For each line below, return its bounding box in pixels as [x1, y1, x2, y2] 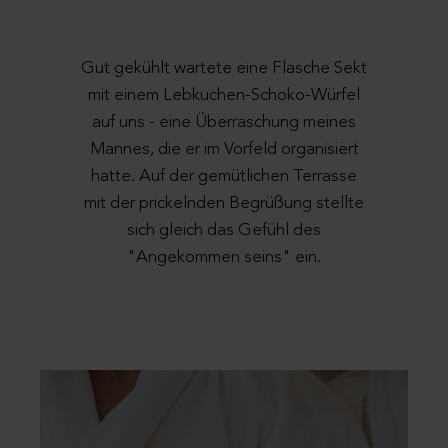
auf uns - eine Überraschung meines [92, 113, 356, 131]
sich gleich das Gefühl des [127, 221, 321, 239]
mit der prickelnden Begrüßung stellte [84, 194, 364, 212]
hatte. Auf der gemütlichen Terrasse [91, 167, 357, 185]
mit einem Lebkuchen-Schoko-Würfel [88, 86, 360, 104]
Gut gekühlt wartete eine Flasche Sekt [81, 59, 367, 77]
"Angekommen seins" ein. [127, 248, 321, 266]
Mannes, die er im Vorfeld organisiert [89, 140, 359, 158]
